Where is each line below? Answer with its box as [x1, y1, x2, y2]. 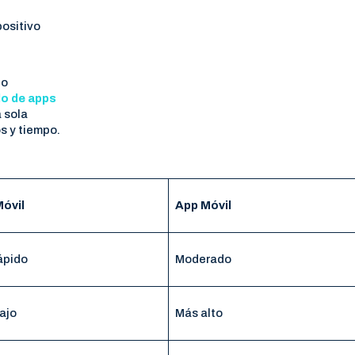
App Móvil [174, 198, 231, 212]
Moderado [174, 252, 231, 265]
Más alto [174, 306, 223, 319]
